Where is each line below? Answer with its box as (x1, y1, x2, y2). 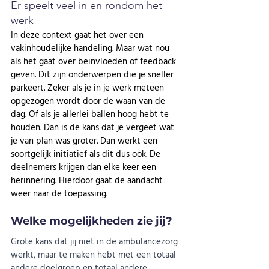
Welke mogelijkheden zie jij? (11, 214, 172, 228)
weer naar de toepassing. (11, 186, 110, 201)
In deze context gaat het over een (11, 28, 146, 42)
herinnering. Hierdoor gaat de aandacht (11, 173, 165, 187)
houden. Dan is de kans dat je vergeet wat (11, 120, 177, 134)
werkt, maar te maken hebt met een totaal (11, 247, 178, 262)
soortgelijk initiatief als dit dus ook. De (11, 147, 163, 161)
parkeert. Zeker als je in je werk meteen (11, 80, 166, 95)
